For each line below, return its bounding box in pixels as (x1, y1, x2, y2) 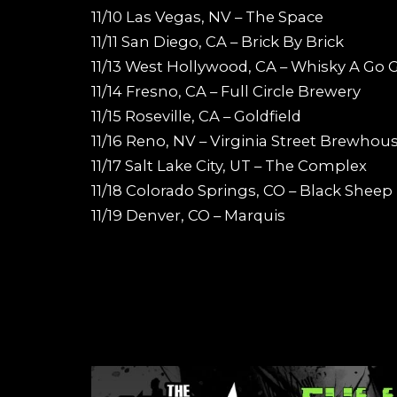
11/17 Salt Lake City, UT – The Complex (91, 156, 367, 175)
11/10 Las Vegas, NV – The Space (91, 7, 323, 26)
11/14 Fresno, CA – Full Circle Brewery (91, 82, 361, 100)
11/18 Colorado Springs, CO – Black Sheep (91, 181, 393, 199)
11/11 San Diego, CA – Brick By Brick (91, 32, 344, 51)
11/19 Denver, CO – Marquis (91, 206, 285, 224)
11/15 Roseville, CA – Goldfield (91, 106, 301, 125)
